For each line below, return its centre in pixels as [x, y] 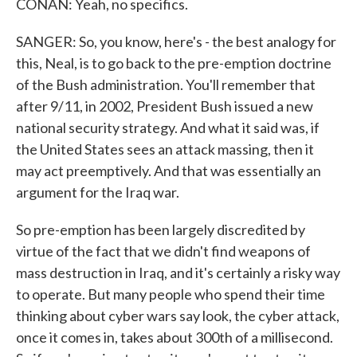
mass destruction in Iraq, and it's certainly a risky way [178, 273]
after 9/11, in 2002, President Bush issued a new [165, 106]
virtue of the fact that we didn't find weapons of [163, 251]
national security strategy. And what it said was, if [168, 127]
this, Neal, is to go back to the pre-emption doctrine [174, 63]
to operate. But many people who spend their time [171, 294]
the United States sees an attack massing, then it [165, 149]
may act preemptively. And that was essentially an [169, 171]
